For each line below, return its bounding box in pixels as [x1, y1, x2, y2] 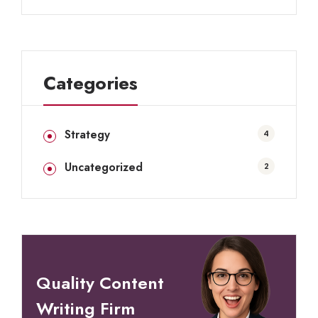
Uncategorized [65, 159, 143, 175]
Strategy [65, 126, 110, 143]
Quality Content [36, 270, 164, 295]
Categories [43, 70, 138, 97]
